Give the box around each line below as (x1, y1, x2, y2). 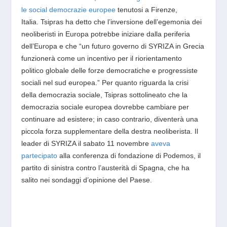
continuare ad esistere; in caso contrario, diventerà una (21, 115, 199, 123)
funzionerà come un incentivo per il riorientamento (21, 54, 182, 62)
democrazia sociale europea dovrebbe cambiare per (21, 103, 190, 111)
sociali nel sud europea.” (21, 79, 102, 87)
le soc (21, 6, 41, 14)
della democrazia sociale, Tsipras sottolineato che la (21, 91, 188, 99)
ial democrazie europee (40, 6, 116, 14)
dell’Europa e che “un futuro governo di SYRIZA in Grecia (21, 42, 205, 50)
